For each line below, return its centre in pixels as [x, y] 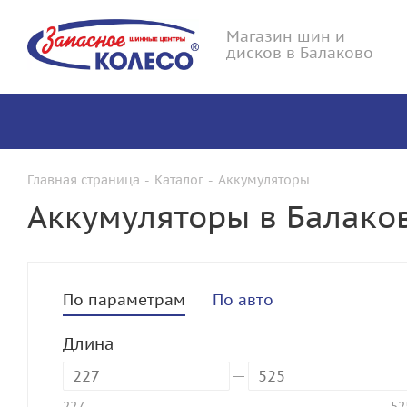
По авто [243, 300]
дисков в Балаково [300, 53]
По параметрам [124, 300]
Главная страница [84, 180]
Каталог [179, 180]
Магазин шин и [286, 36]
